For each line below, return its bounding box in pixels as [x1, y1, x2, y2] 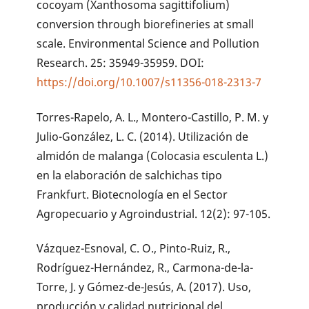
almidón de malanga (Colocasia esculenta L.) [37, 148, 269, 163]
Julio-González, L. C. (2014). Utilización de [37, 128, 249, 144]
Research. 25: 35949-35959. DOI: [37, 54, 205, 70]
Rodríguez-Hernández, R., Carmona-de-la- [37, 260, 254, 276]
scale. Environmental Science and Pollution [37, 35, 260, 51]
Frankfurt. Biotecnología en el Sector [37, 186, 228, 202]
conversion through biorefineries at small [37, 16, 255, 32]
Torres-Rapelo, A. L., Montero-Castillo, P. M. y [37, 109, 269, 125]
